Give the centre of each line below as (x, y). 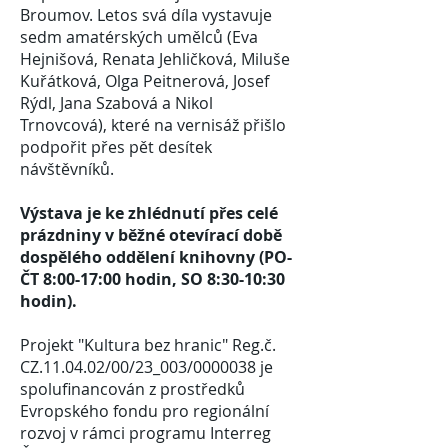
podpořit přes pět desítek (116, 147)
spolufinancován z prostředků (132, 389)
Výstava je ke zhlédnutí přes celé (149, 213)
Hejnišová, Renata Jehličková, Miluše (155, 59)
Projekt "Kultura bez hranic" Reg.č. (148, 345)
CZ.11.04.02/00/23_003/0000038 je (146, 367)
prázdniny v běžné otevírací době (151, 235)
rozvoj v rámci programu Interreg (145, 433)
